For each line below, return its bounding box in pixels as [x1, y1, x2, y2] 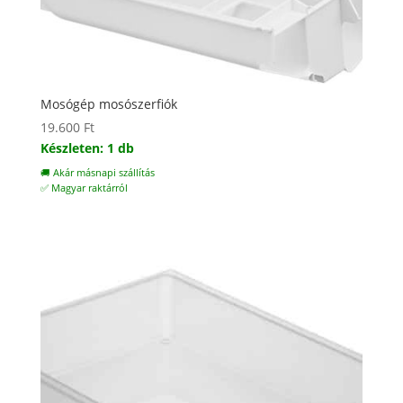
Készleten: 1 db [40, 139, 134, 157]
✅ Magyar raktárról [40, 182, 128, 195]
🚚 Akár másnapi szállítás [40, 166, 155, 180]
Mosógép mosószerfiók [40, 95, 177, 113]
